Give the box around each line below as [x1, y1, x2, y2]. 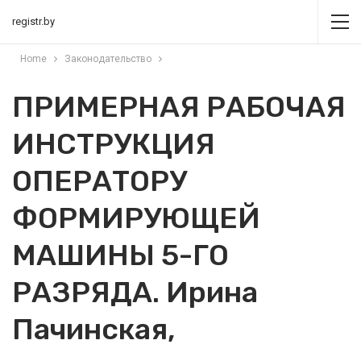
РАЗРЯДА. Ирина [12, 275, 258, 309]
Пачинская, [12, 312, 176, 346]
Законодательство [64, 53, 151, 64]
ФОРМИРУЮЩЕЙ [12, 201, 260, 235]
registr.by [12, 15, 55, 27]
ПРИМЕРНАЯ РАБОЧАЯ [12, 89, 346, 124]
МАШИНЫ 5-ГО [12, 238, 229, 272]
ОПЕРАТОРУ [12, 164, 187, 198]
